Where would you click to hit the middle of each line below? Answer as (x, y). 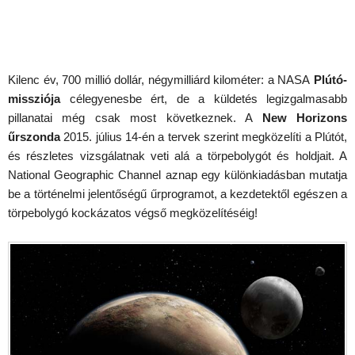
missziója (34, 99)
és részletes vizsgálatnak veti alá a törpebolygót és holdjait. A (177, 156)
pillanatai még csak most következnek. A (135, 118)
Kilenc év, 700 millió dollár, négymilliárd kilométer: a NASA (159, 80)
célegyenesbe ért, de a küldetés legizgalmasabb (204, 99)
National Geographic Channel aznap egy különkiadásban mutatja (177, 175)
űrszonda (34, 137)
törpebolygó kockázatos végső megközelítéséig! (133, 213)
